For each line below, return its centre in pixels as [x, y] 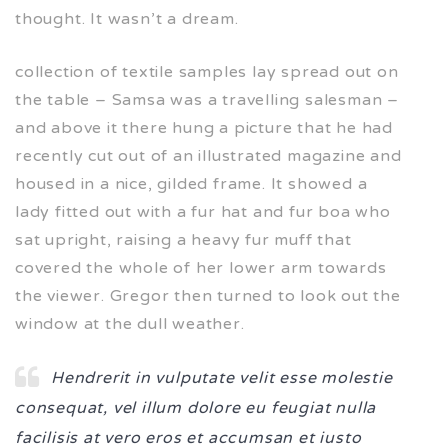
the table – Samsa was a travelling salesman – [207, 99]
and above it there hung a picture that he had [204, 127]
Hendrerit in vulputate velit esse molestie [222, 377]
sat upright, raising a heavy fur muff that [183, 239]
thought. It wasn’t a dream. [127, 18]
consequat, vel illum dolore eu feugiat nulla [196, 407]
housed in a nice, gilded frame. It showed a [191, 183]
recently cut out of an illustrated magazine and [208, 155]
